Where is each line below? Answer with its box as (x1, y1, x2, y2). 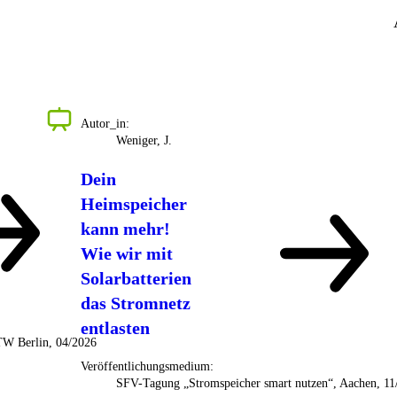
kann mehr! (80, 219, 170, 239)
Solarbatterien (80, 269, 191, 289)
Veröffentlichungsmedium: (80, 360, 214, 374)
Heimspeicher (80, 194, 187, 214)
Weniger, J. (115, 134, 172, 148)
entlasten (80, 318, 150, 339)
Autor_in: (80, 117, 129, 131)
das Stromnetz (80, 293, 191, 314)
